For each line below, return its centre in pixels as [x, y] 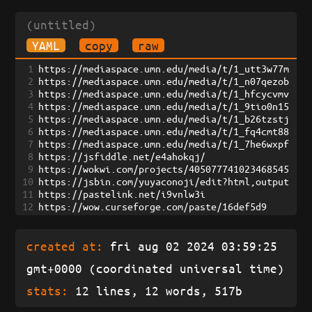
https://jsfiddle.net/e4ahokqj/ [122, 156]
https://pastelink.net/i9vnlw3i [122, 194]
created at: [65, 246]
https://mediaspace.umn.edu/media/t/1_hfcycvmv [164, 93]
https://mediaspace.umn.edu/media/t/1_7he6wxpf [164, 143]
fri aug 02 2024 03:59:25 [190, 246]
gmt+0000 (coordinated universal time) [156, 268]
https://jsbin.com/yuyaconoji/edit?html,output [164, 181]
